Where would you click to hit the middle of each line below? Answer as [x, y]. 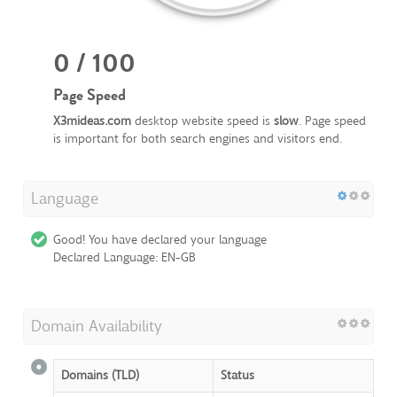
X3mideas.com [92, 121]
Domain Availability [97, 327]
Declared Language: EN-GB [125, 258]
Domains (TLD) [100, 376]
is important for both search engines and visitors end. [198, 139]
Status [237, 376]
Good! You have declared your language [160, 240]
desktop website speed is [202, 121]
